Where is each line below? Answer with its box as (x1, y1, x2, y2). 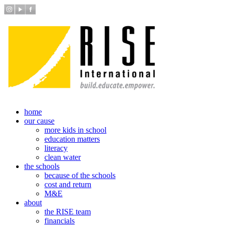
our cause (24, 117, 54, 125)
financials (44, 216, 75, 225)
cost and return (44, 180, 91, 189)
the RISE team (44, 207, 91, 216)
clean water (44, 153, 81, 161)
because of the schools (44, 171, 116, 180)
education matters (44, 135, 100, 143)
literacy (44, 144, 68, 152)
